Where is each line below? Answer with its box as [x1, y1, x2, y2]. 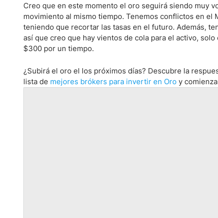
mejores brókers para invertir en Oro [50, 77, 177, 86]
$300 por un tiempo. [23, 44, 94, 53]
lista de [23, 77, 50, 86]
